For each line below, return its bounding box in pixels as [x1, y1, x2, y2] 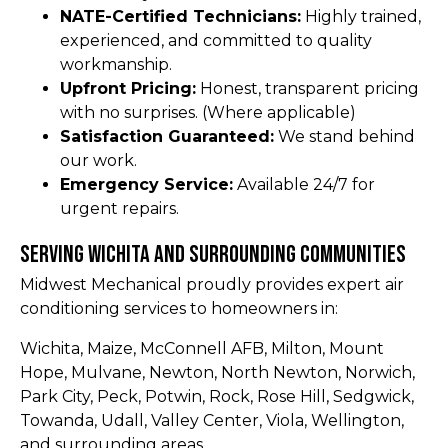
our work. [60, 150, 137, 170]
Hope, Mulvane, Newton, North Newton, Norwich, [20, 362, 415, 382]
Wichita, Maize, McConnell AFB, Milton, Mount [20, 338, 384, 358]
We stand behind [274, 126, 415, 146]
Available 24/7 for [233, 174, 375, 194]
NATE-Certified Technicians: [60, 6, 301, 26]
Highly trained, [301, 6, 421, 26]
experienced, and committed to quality [60, 30, 372, 50]
